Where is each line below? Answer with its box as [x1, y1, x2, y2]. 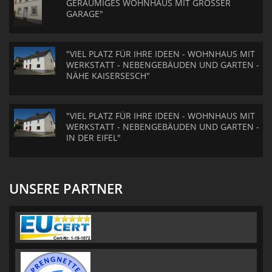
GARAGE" [66, 8, 103, 19]
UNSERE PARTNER [9, 179, 123, 197]
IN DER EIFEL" [66, 132, 121, 143]
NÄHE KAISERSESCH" [66, 70, 150, 81]
